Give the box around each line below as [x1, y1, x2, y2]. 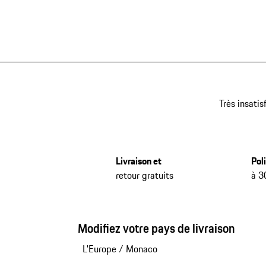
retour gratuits [115, 168, 173, 183]
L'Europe [82, 242, 116, 256]
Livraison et [115, 154, 161, 169]
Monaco [125, 242, 157, 256]
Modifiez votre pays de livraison [77, 219, 235, 238]
